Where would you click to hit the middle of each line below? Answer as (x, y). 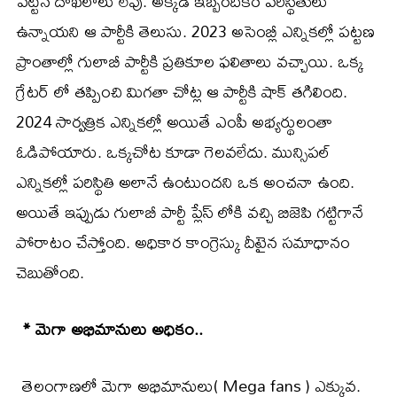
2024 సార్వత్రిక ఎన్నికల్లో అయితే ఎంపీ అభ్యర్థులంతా (174, 121)
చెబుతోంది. (50, 272)
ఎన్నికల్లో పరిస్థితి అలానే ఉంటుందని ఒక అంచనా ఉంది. (185, 182)
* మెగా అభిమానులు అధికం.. (109, 329)
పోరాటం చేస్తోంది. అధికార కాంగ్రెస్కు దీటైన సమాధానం (183, 242)
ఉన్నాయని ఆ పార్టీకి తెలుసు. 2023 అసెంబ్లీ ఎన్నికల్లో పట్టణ (195, 31)
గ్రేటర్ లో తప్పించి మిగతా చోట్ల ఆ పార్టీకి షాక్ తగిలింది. (182, 91)
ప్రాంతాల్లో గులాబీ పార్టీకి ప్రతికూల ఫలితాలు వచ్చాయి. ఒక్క (190, 61)
